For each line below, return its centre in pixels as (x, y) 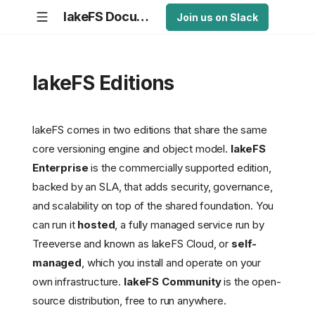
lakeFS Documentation (143, 17)
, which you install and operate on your (171, 263)
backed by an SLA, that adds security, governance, (153, 187)
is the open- (251, 282)
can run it (55, 225)
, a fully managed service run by (189, 225)
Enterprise (60, 168)
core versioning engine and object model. (131, 149)
